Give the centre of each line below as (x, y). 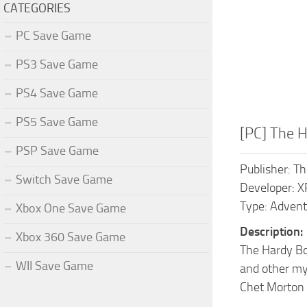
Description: (271, 232)
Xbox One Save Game (71, 208)
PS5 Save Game (57, 122)
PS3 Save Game (57, 64)
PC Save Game (53, 35)
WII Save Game (54, 266)
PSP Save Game (57, 150)
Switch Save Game (64, 179)
